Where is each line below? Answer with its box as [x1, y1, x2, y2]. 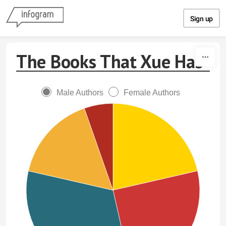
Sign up [190, 15, 213, 23]
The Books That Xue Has [16, 49, 203, 73]
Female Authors [123, 88, 180, 97]
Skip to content [87, 4, 139, 14]
